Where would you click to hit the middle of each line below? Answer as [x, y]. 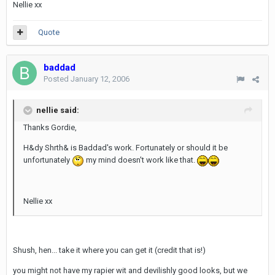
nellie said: [58, 110]
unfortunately [48, 160]
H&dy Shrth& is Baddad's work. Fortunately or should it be [126, 148]
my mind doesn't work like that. [141, 160]
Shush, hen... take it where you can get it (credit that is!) [109, 250]
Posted [57, 79]
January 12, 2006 [100, 79]
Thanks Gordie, [50, 127]
